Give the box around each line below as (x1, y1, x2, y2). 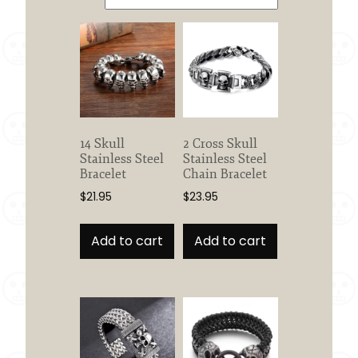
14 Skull (79, 136, 125, 153)
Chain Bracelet (182, 166, 267, 183)
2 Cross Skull (182, 136, 257, 153)
